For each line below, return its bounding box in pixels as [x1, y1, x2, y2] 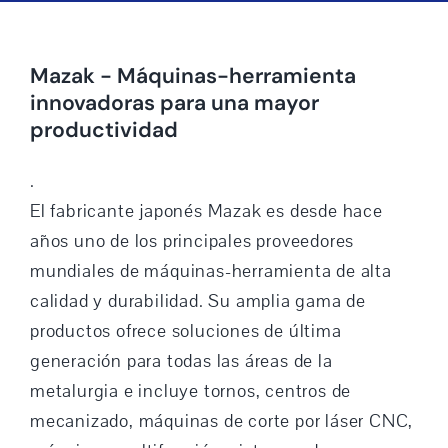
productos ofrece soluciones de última [29, 318, 342, 343]
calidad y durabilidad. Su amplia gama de [29, 288, 366, 313]
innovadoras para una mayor [29, 89, 319, 118]
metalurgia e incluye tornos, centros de [29, 378, 352, 403]
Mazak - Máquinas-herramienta [29, 62, 356, 91]
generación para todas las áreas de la [29, 348, 333, 373]
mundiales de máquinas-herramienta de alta [29, 258, 392, 283]
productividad [29, 116, 178, 145]
